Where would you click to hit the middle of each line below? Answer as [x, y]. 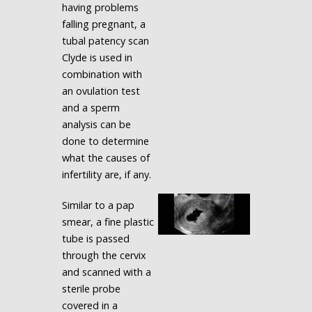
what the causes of [106, 158]
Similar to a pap [98, 205]
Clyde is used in [97, 57]
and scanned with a [106, 272]
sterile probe [91, 289]
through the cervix [104, 255]
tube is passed [95, 239]
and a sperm [91, 108]
